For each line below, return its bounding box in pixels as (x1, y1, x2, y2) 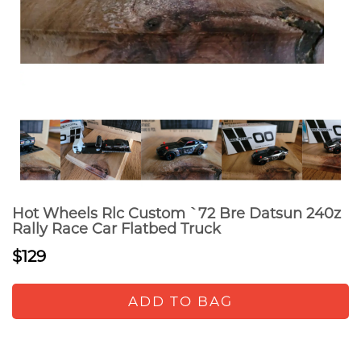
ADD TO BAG (128, 293, 233, 309)
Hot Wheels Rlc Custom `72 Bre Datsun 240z (12, 205, 341, 222)
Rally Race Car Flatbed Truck (12, 220, 221, 238)
